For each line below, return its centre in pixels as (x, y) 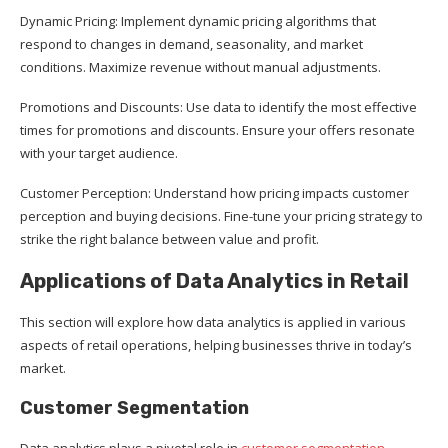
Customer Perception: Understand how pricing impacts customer (214, 192)
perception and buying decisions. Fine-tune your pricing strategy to (221, 215)
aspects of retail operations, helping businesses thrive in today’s (216, 344)
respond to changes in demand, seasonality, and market (191, 43)
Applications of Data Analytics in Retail (214, 280)
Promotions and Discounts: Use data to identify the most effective (218, 106)
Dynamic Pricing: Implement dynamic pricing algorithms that (198, 20)
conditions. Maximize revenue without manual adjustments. (200, 66)
